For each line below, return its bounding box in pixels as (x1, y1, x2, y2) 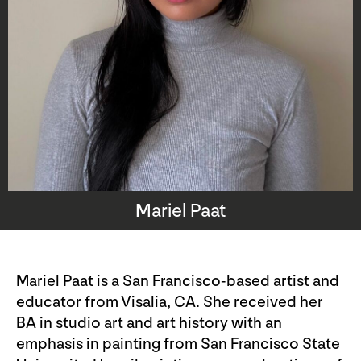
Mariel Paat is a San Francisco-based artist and (16, 272, 339, 292)
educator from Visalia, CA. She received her (16, 293, 323, 313)
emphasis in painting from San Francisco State (16, 334, 340, 355)
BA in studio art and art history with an (16, 313, 282, 334)
